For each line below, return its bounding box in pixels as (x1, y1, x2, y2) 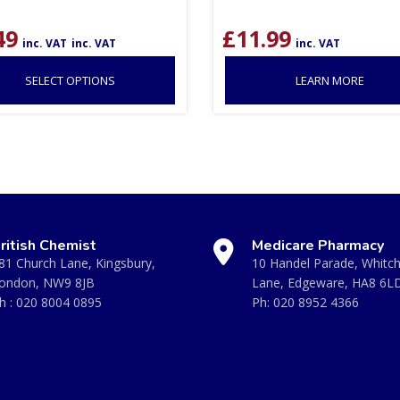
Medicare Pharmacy (252, 235, 384, 255)
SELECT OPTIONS (24, 71, 115, 88)
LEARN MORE (296, 71, 365, 88)
